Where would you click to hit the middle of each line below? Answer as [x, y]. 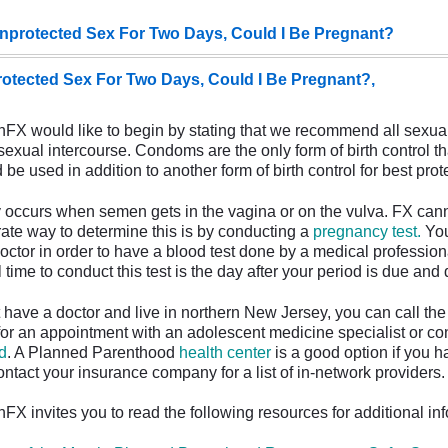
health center [225, 352]
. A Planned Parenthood [93, 352]
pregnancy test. [367, 231]
